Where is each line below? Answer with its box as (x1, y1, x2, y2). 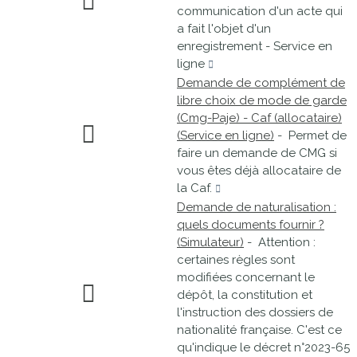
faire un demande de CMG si (177, 146, 337, 160)
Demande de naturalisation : (177, 200, 336, 214)
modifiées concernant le (177, 270, 315, 284)
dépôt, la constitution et (177, 288, 312, 302)
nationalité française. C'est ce (177, 323, 342, 337)
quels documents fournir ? (177, 218, 324, 232)
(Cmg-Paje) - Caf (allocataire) (177, 111, 342, 125)
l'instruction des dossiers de (177, 305, 333, 320)
